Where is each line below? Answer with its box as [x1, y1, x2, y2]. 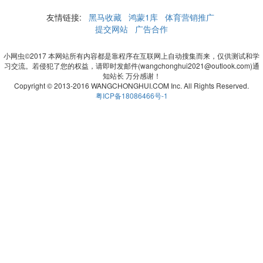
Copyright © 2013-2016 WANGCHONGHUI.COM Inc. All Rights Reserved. [14, 80, 249, 90]
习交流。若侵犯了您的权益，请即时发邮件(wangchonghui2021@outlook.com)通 [4, 60, 259, 70]
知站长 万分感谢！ [102, 70, 161, 80]
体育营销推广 [163, 11, 217, 23]
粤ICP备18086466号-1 [95, 90, 168, 100]
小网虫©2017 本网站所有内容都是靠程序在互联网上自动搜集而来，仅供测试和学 [4, 50, 259, 60]
